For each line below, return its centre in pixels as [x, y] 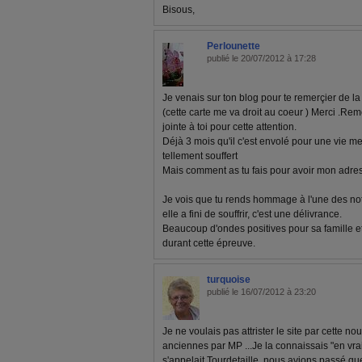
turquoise [229, 280]
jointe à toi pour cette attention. [229, 127]
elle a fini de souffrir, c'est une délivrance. [252, 214]
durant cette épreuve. [209, 243]
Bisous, [179, 10]
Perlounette [234, 46]
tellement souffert [200, 156]
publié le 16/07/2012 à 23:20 [261, 292]
